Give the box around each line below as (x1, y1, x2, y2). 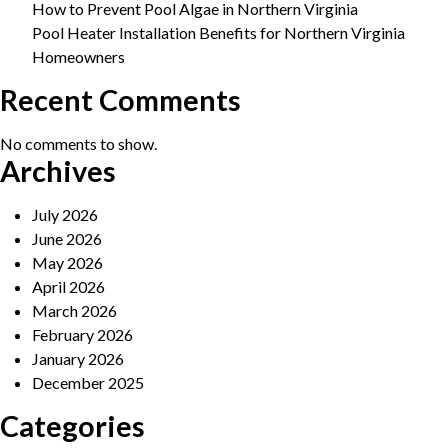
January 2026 (32, 349, 124, 369)
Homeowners (32, 47, 125, 67)
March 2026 (32, 301, 117, 321)
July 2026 (32, 205, 98, 225)
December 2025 (32, 373, 144, 393)
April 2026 (32, 277, 105, 297)
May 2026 (32, 253, 103, 273)
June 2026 (32, 229, 102, 249)
